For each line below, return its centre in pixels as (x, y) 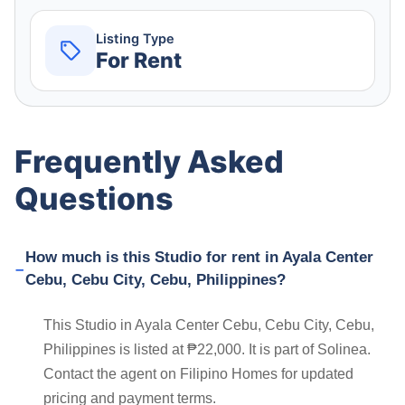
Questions (94, 199)
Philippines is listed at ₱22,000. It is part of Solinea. (207, 350)
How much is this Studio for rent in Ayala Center (199, 258)
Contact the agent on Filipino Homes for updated (198, 374)
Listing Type (135, 38)
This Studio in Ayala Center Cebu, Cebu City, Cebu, (209, 325)
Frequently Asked (149, 162)
